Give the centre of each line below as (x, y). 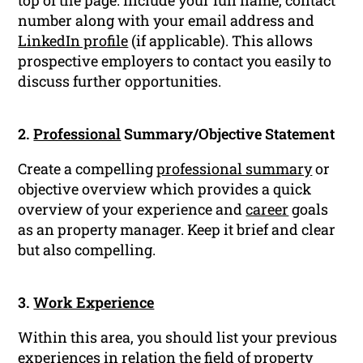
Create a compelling (88, 169)
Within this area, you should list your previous (178, 337)
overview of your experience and (132, 209)
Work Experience (94, 303)
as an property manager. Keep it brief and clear (177, 230)
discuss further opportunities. (120, 81)
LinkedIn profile (73, 41)
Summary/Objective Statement (228, 134)
